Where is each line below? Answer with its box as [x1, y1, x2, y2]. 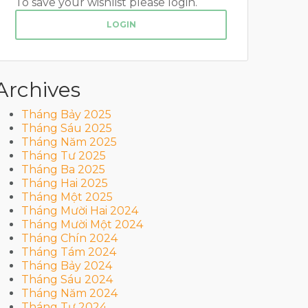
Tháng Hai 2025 [21, 177, 108, 190]
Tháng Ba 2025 [21, 163, 105, 176]
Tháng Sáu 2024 [21, 273, 113, 286]
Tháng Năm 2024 [21, 287, 118, 300]
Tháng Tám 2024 [21, 245, 116, 258]
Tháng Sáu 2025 [21, 122, 112, 135]
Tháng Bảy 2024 [21, 259, 112, 272]
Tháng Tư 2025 [21, 149, 106, 162]
